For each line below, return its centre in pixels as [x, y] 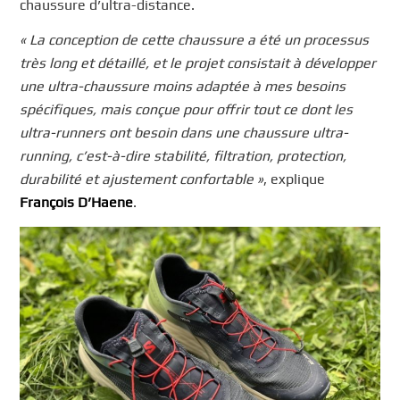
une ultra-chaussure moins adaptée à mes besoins [183, 87]
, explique [295, 179]
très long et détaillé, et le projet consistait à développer [198, 63]
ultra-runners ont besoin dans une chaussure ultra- [184, 133]
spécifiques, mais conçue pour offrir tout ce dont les [187, 110]
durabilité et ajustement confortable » [142, 179]
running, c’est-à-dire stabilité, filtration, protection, [183, 156]
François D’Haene [77, 203]
